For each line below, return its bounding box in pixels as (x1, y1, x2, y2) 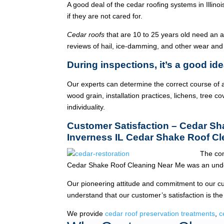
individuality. (67, 102, 105, 111)
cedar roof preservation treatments (105, 209, 215, 217)
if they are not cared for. (67, 11, 143, 20)
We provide (67, 209, 105, 217)
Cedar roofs (67, 30, 105, 38)
